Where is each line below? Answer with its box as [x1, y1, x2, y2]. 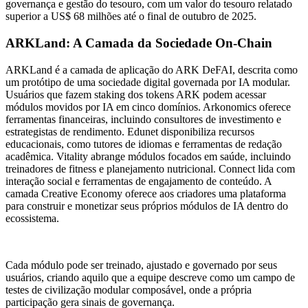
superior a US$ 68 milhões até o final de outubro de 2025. [5, 10, 256, 23]
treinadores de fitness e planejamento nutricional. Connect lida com [5, 162, 295, 175]
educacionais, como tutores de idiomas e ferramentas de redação [5, 137, 282, 150]
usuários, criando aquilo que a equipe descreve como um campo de [5, 271, 295, 283]
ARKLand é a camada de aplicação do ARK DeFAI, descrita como [5, 63, 298, 76]
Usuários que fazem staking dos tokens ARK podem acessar [5, 88, 266, 100]
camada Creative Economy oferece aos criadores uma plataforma [5, 187, 286, 199]
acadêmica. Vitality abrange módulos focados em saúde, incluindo [5, 150, 291, 162]
